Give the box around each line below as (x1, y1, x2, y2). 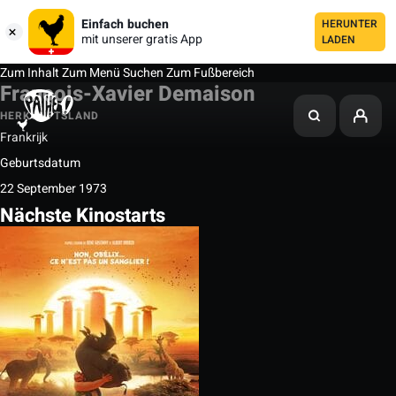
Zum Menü (59, 64, 120, 82)
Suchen (120, 64, 166, 82)
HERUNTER (322, 16, 377, 32)
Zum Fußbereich (166, 64, 255, 82)
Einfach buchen (81, 15, 169, 34)
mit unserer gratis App (81, 30, 202, 49)
